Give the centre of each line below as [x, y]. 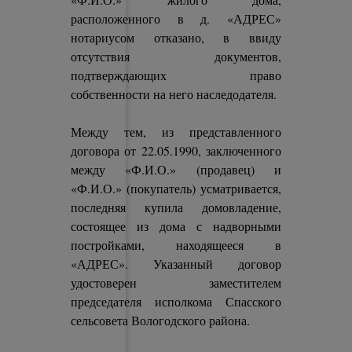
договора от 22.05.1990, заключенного [176, 150]
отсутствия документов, [176, 56]
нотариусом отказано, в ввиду [176, 37]
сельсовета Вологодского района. [161, 320]
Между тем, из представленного [176, 132]
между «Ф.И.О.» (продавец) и [176, 169]
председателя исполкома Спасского [176, 301]
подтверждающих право [176, 75]
